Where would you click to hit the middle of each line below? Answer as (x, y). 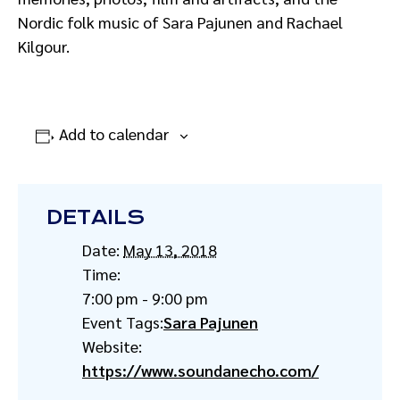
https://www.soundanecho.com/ (200, 370)
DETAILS (96, 217)
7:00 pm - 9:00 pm (145, 298)
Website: (112, 346)
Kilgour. (44, 46)
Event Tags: (123, 322)
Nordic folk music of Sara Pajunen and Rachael (180, 22)
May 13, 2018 (170, 250)
